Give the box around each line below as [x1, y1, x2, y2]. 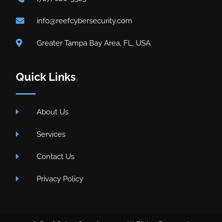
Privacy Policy [36, 174, 83, 183]
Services [36, 129, 65, 139]
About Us [36, 107, 68, 116]
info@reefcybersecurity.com [36, 16, 132, 25]
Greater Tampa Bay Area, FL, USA [36, 38, 151, 48]
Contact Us [36, 152, 74, 161]
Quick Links [16, 70, 76, 83]
